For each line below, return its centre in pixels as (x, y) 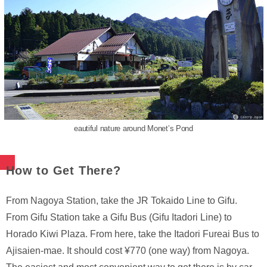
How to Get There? (63, 171)
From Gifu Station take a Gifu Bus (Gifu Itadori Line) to (119, 218)
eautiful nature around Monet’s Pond (133, 129)
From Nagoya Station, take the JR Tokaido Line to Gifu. (122, 201)
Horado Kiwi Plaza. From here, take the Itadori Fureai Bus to (133, 234)
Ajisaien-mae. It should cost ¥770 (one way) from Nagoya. (128, 251)
